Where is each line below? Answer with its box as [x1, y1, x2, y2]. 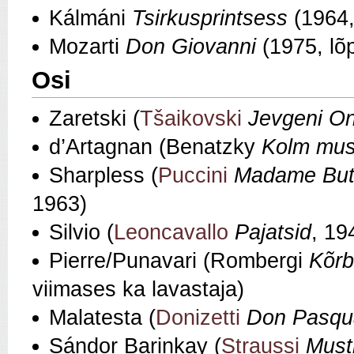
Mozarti [49, 35, 126, 59]
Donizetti [156, 306, 240, 330]
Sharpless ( [49, 164, 158, 188]
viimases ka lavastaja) [32, 277, 244, 302]
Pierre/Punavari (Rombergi [49, 249, 309, 273]
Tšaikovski [140, 107, 242, 131]
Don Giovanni [126, 35, 262, 59]
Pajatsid [235, 220, 311, 245]
